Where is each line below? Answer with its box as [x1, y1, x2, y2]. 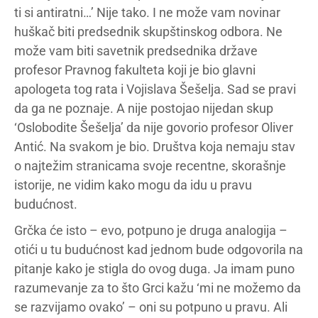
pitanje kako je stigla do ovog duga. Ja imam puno [14, 261, 295, 276]
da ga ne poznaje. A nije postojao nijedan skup [14, 101, 273, 116]
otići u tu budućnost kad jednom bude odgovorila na [14, 242, 303, 257]
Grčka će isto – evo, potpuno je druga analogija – [14, 223, 287, 238]
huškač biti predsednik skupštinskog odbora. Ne [14, 24, 283, 39]
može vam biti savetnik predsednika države [14, 43, 258, 58]
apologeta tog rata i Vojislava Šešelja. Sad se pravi [14, 82, 296, 97]
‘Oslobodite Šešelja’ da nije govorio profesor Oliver [14, 120, 293, 135]
